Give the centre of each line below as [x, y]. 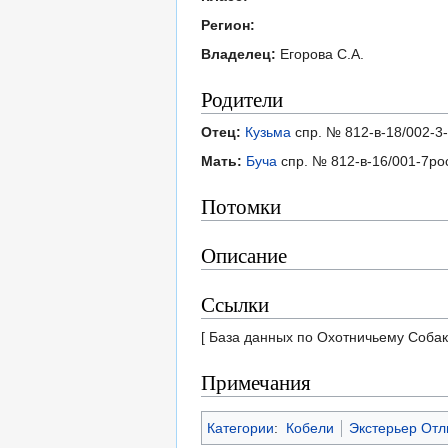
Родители [242, 99]
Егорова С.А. [320, 54]
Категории [240, 428]
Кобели [309, 428]
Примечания [256, 382]
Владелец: [238, 54]
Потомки [241, 206]
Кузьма [268, 132]
